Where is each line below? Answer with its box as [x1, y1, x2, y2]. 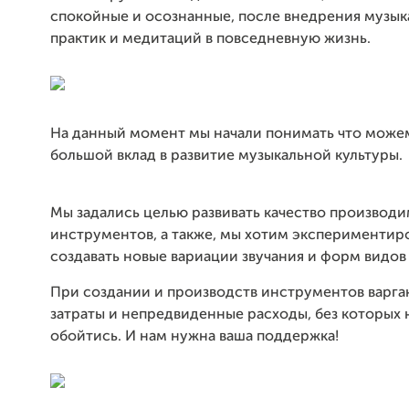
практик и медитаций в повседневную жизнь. [50, 32, 371, 47]
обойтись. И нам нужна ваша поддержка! [50, 330, 339, 344]
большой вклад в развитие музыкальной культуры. [50, 149, 403, 163]
